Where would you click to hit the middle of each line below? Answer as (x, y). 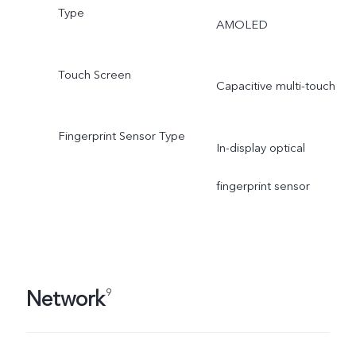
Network (65, 299)
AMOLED (242, 24)
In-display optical (260, 148)
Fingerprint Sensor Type (121, 136)
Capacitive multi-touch (275, 86)
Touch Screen (94, 74)
